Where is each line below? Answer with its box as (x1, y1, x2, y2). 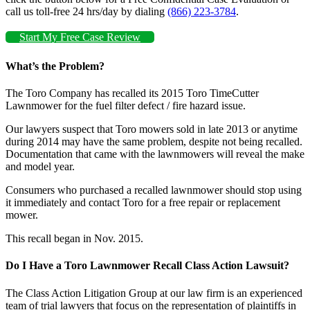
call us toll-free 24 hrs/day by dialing (6, 5, 167, 17)
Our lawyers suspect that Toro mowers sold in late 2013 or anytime (6, 123, 298, 136)
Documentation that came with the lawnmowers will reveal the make (6, 148, 304, 161)
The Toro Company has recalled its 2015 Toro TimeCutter (6, 87, 259, 100)
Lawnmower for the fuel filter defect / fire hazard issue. (6, 100, 246, 112)
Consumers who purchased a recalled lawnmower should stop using (6, 184, 302, 197)
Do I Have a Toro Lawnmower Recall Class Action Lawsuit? (6, 259, 289, 272)
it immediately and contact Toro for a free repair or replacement (6, 197, 280, 209)
